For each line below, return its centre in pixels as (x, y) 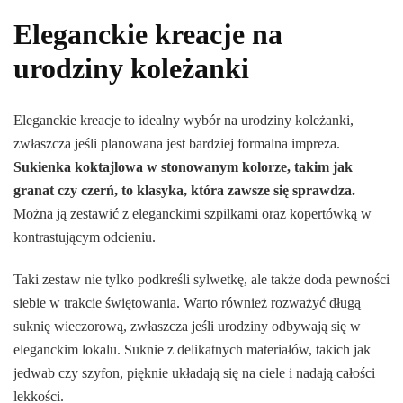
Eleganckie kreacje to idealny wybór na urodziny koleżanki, (184, 121)
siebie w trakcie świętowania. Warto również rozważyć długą (187, 303)
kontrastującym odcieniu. (85, 237)
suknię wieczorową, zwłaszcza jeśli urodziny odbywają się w (187, 327)
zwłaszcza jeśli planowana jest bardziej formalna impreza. (177, 144)
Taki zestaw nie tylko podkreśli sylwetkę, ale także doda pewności (201, 280)
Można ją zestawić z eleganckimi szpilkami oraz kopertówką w (193, 214)
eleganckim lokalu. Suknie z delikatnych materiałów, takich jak (192, 350)
